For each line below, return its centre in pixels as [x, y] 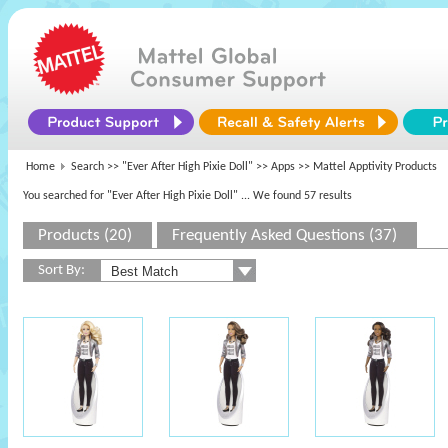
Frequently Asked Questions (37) [284, 235]
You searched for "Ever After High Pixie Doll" [130, 196]
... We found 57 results [296, 196]
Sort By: [61, 270]
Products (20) [85, 235]
